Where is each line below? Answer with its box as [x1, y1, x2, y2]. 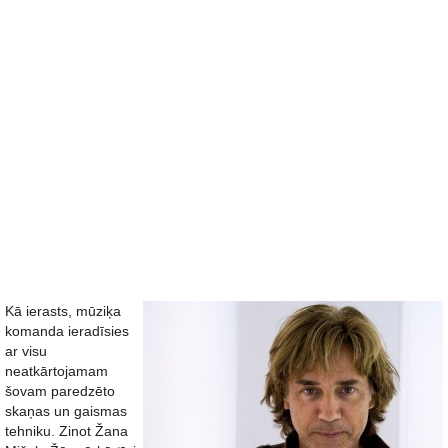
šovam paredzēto [5, 383, 115, 399]
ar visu [5, 343, 47, 359]
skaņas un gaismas [5, 403, 127, 419]
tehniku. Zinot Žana [5, 423, 128, 439]
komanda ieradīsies [5, 323, 129, 339]
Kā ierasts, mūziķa [5, 303, 121, 319]
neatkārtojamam [5, 363, 108, 379]
